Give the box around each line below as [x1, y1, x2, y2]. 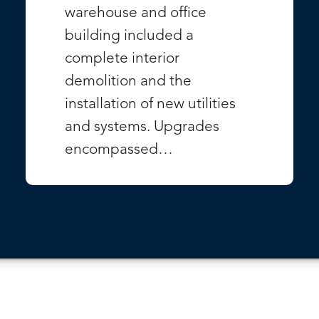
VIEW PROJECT [162, 162, 240, 173]
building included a [65, 28, 194, 44]
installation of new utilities [65, 97, 236, 113]
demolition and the [65, 74, 192, 90]
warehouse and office [65, 6, 206, 21]
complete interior [65, 51, 179, 67]
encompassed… [65, 142, 173, 158]
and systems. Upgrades [65, 120, 219, 135]
